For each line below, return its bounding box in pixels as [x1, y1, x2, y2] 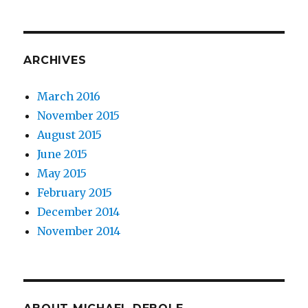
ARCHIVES [23, 54, 87, 67]
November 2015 [37, 109, 120, 122]
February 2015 [37, 186, 113, 199]
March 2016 [37, 89, 101, 103]
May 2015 [37, 166, 87, 180]
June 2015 [37, 147, 88, 161]
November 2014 [37, 224, 121, 238]
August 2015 [37, 128, 102, 142]
